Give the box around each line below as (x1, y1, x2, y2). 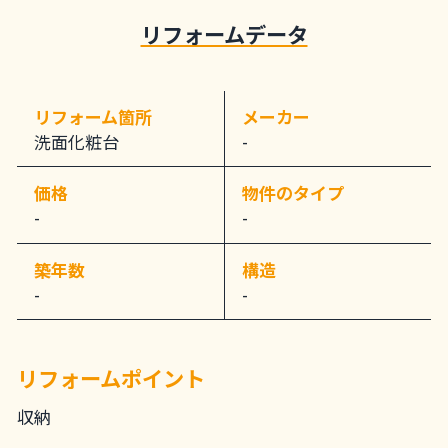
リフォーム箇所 (34, 103, 152, 129)
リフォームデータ (140, 18, 308, 50)
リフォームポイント (17, 361, 205, 393)
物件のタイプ (242, 180, 344, 205)
